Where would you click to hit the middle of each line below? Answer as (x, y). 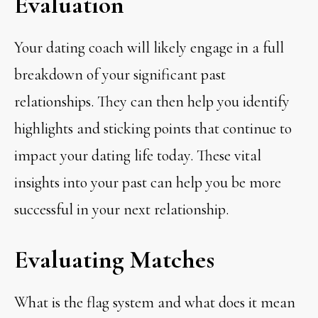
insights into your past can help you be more (148, 182)
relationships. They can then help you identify (152, 101)
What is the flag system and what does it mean (155, 302)
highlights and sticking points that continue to (153, 128)
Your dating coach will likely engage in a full (149, 47)
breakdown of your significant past (120, 74)
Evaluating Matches (115, 259)
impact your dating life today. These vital (138, 155)
